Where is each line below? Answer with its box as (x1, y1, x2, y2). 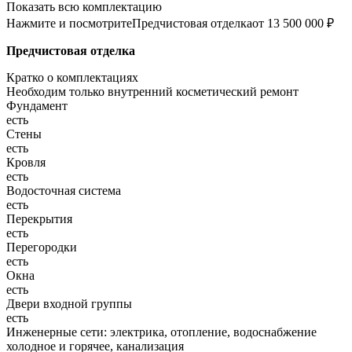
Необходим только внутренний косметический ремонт (6, 85, 299, 99)
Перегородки (6, 240, 77, 255)
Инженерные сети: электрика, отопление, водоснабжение (6, 325, 317, 339)
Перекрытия (6, 212, 72, 226)
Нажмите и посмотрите (6, 16, 132, 31)
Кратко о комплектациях (6, 71, 138, 85)
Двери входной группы (6, 297, 132, 311)
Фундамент (6, 99, 68, 113)
